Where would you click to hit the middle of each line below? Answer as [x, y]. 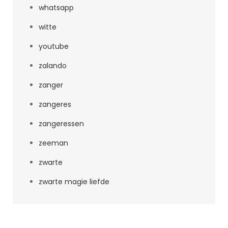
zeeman [53, 143]
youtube [54, 46]
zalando [53, 66]
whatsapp [56, 8]
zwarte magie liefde [74, 182]
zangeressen [61, 124]
